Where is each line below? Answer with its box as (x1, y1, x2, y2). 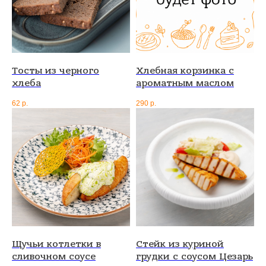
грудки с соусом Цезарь (136, 251, 253, 262)
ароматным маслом (136, 78, 234, 89)
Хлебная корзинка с (136, 65, 234, 77)
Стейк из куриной (136, 239, 224, 250)
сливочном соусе (12, 251, 96, 262)
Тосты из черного (12, 65, 99, 77)
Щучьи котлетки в (12, 239, 101, 250)
